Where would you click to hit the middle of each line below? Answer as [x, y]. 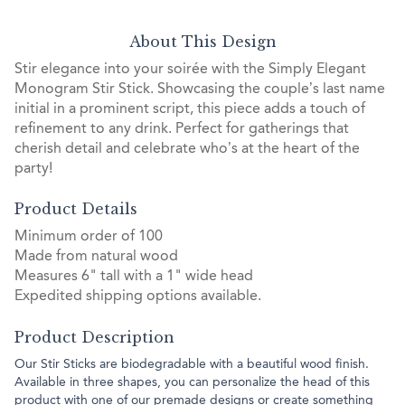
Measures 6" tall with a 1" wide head [134, 277]
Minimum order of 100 [89, 237]
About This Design [202, 41]
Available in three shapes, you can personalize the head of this [192, 382]
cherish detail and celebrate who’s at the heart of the [187, 149]
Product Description [94, 337]
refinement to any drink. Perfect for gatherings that [182, 129]
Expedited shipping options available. [138, 297]
